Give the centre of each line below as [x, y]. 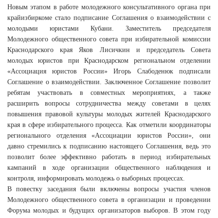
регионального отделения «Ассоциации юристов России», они [109, 136]
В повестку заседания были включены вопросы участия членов [109, 189]
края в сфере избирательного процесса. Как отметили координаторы [109, 125]
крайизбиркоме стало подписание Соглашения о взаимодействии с [109, 18]
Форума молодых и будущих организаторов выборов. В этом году [109, 210]
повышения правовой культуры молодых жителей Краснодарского [109, 114]
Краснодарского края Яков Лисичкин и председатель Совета [109, 50]
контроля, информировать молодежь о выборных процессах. [96, 178]
